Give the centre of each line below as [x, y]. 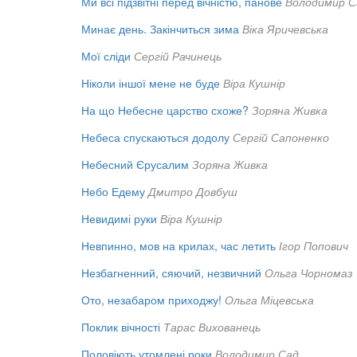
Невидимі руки [119, 218]
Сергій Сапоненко [281, 137]
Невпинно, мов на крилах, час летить [178, 245]
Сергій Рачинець [178, 55]
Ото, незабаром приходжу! [151, 299]
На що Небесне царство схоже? [165, 110]
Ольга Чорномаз [309, 272]
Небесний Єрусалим [135, 164]
